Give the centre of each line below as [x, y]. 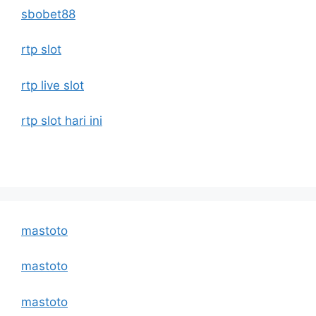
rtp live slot [53, 85]
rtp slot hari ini [62, 121]
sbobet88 [48, 14]
